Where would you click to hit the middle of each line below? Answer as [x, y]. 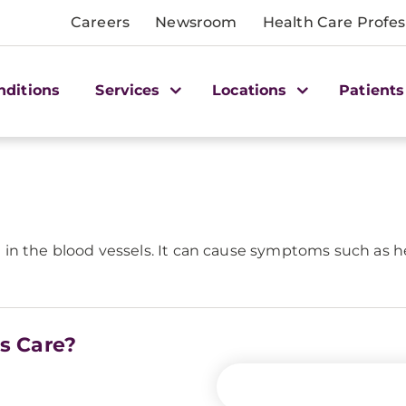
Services [130, 90]
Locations [252, 90]
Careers [101, 22]
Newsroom [196, 22]
